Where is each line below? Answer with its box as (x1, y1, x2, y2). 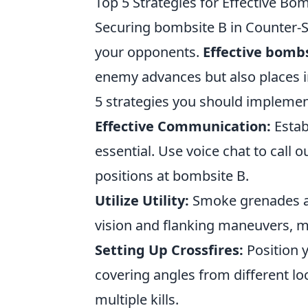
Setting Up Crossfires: (95, 241, 243, 259)
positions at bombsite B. (95, 166, 249, 185)
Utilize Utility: (95, 191, 189, 210)
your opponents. (95, 43, 203, 61)
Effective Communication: (95, 117, 271, 135)
